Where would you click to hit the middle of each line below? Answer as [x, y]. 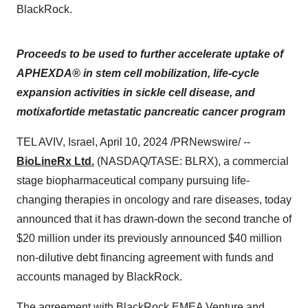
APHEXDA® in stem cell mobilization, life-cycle [138, 73]
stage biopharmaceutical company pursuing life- [133, 180]
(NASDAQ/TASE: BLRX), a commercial [191, 161]
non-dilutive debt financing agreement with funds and [145, 257]
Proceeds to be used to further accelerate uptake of [150, 54]
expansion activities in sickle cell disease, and [136, 92]
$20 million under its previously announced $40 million [149, 238]
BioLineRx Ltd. [55, 161]
